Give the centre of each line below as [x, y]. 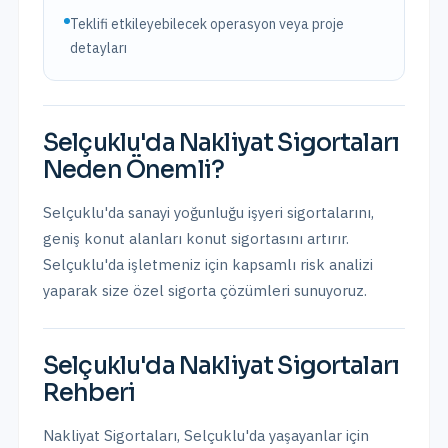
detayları [98, 48]
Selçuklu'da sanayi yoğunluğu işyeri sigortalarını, [208, 212]
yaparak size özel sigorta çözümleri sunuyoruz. [205, 290]
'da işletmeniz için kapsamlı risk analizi [238, 264]
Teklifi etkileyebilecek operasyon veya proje [206, 24]
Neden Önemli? [134, 170]
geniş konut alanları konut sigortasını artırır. [196, 238]
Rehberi [89, 393]
